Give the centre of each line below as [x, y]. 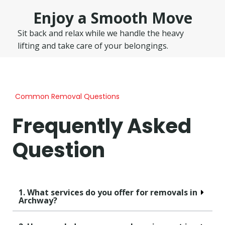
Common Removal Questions [67, 96]
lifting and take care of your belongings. [93, 45]
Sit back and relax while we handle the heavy [101, 33]
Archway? [38, 200]
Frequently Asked [102, 126]
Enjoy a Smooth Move [113, 18]
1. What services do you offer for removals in [108, 192]
